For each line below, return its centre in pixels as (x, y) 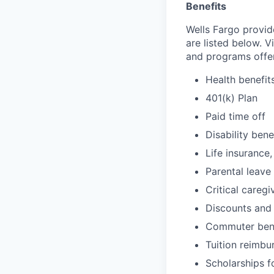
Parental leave (238, 172)
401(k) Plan (231, 98)
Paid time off (235, 117)
